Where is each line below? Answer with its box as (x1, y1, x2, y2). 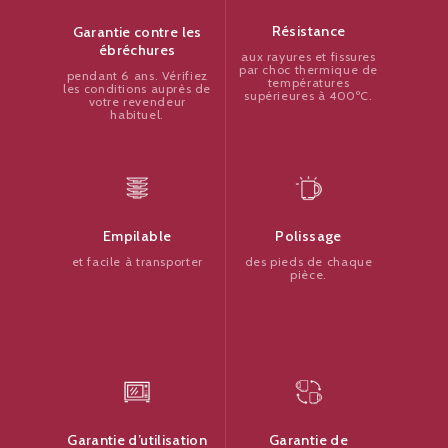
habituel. (110, 106, 164, 122)
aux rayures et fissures (241, 49, 376, 65)
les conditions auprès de (63, 80, 212, 96)
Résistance (271, 22, 346, 41)
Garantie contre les (72, 22, 202, 41)
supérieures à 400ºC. (244, 88, 373, 104)
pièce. (290, 266, 327, 282)
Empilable (103, 226, 172, 245)
